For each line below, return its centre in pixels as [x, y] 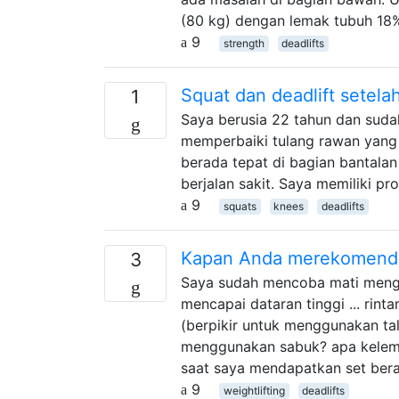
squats [240, 206]
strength [244, 43]
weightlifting [254, 390]
